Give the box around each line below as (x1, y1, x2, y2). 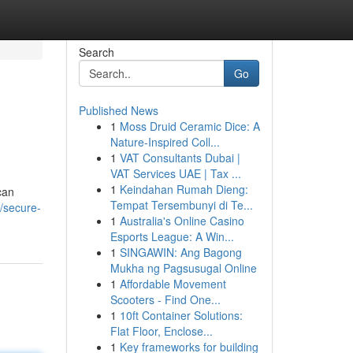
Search (78, 44, 114, 60)
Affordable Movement (119, 276, 226, 292)
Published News (78, 102, 158, 118)
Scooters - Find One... (110, 292, 221, 307)
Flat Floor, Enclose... (110, 323, 213, 339)
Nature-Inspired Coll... (110, 134, 220, 150)
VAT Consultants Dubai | (119, 150, 240, 165)
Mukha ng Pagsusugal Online (110, 260, 257, 276)
